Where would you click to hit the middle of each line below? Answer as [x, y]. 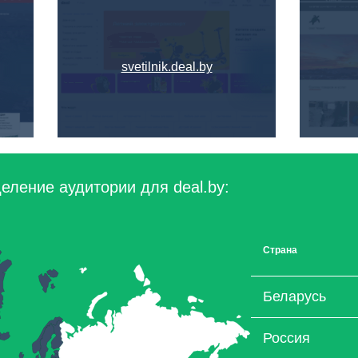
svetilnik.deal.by [167, 67]
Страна [280, 250]
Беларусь [294, 296]
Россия [286, 338]
